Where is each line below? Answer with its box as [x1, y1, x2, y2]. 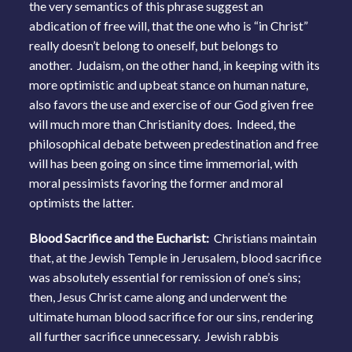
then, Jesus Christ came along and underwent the [29, 288, 288, 304]
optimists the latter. [29, 194, 134, 210]
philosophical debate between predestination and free [29, 135, 319, 151]
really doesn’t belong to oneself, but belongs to [29, 37, 279, 53]
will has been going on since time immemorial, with [29, 155, 299, 170]
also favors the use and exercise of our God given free [29, 96, 314, 112]
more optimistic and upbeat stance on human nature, [29, 76, 309, 92]
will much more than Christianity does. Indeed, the [29, 115, 296, 131]
